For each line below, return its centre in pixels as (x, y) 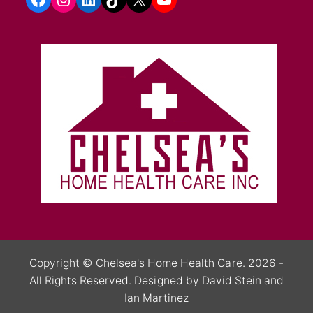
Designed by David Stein (199, 280)
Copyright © (63, 263)
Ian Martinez (156, 298)
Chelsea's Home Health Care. (170, 263)
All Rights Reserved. (82, 280)
